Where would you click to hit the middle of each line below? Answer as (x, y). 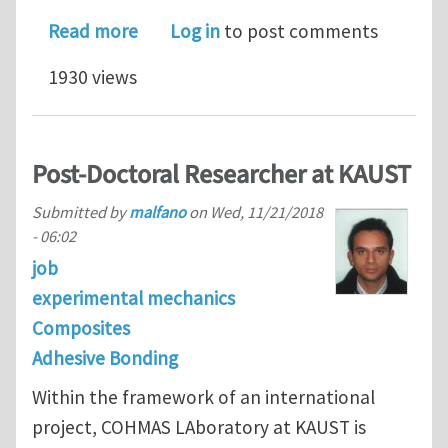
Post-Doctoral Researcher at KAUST (221, 174)
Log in (195, 31)
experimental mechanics (133, 297)
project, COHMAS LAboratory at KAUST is (199, 427)
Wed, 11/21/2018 (266, 211)
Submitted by (80, 211)
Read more (93, 31)
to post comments (299, 31)
